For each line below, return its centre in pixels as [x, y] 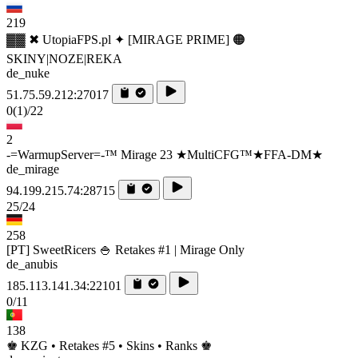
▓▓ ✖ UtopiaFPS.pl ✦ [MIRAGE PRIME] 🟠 [126, 39]
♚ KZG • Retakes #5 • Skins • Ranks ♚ [109, 345]
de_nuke [28, 73]
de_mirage [33, 169]
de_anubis [32, 264]
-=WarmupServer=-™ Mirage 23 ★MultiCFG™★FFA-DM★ [165, 154]
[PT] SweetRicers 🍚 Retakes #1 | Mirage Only [125, 249]
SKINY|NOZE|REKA [64, 58]
